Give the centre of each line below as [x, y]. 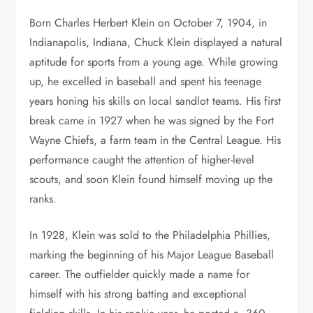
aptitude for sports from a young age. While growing [154, 61]
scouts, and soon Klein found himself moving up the [151, 179]
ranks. [43, 198]
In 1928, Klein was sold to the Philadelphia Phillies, [150, 235]
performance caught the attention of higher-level [142, 159]
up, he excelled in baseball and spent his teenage [146, 81]
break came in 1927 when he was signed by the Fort [152, 120]
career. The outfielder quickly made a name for [140, 274]
